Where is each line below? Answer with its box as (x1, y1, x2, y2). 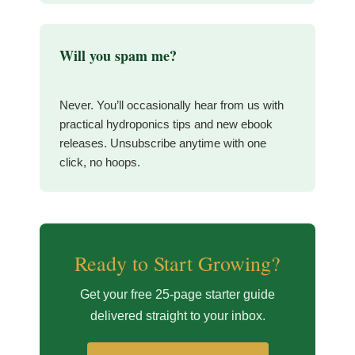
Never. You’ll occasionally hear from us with (59, 98, 284, 113)
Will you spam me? (59, 45, 177, 67)
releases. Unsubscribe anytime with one (59, 136, 266, 151)
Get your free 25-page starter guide (80, 288, 275, 302)
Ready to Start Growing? (74, 250, 281, 277)
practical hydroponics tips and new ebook (59, 117, 273, 132)
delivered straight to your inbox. (90, 309, 265, 323)
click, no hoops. (59, 155, 140, 170)
